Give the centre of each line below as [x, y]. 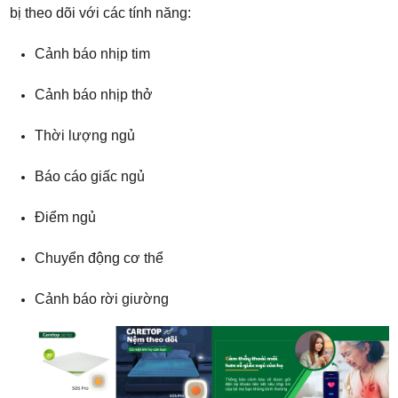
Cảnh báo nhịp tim [92, 54]
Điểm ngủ [65, 218]
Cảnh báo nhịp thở [93, 95]
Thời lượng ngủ [84, 136]
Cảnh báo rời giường [101, 299]
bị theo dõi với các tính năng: [100, 13]
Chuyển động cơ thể [99, 259]
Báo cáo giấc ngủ [89, 177]
